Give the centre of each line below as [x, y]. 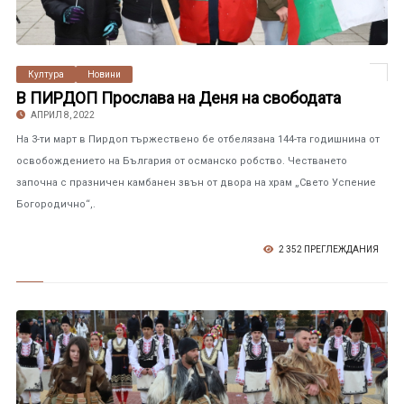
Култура [46, 74]
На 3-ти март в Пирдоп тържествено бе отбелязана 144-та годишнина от [197, 139]
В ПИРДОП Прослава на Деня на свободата [178, 98]
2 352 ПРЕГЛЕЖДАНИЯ [328, 249]
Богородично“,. [55, 204]
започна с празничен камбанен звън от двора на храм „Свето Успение [196, 183]
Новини [104, 74]
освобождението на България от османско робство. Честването [181, 161]
